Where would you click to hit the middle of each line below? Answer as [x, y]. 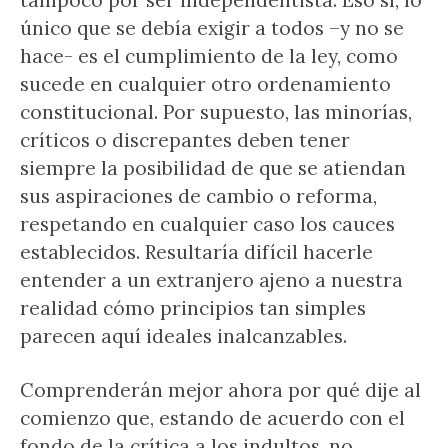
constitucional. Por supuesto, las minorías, [216, 112]
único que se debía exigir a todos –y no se [212, 28]
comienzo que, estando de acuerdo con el [212, 418]
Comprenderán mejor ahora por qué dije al [220, 390]
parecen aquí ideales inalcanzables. [183, 336]
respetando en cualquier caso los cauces [207, 224]
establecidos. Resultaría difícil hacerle [196, 252]
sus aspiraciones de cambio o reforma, [198, 196]
